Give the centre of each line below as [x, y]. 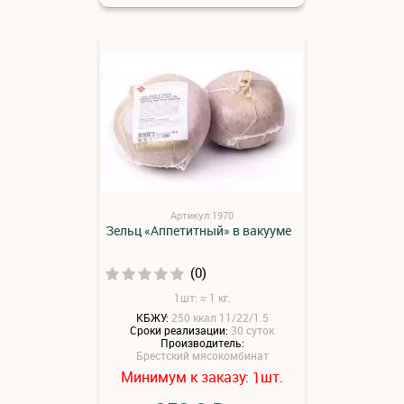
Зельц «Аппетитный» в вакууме [198, 230]
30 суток [252, 331]
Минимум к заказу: [187, 376]
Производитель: [202, 343]
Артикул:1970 [202, 215]
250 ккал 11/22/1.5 [220, 318]
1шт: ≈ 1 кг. [202, 297]
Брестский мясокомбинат [202, 355]
